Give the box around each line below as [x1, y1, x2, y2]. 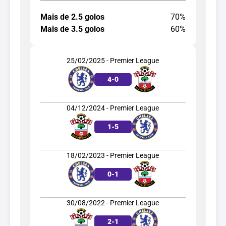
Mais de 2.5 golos [40, 12, 104, 22]
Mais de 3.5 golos [40, 24, 104, 34]
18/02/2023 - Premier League [67, 151, 159, 159]
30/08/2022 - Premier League [67, 199, 159, 207]
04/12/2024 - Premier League [67, 104, 159, 112]
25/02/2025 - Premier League [67, 56, 159, 65]
